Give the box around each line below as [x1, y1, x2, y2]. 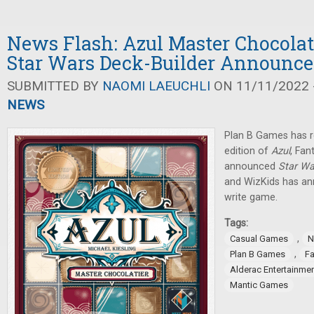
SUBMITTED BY [7, 78, 102, 94]
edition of [224, 145, 271, 157]
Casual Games [230, 233, 288, 244]
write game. [224, 191, 278, 203]
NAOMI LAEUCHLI [102, 78, 210, 94]
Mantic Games [230, 280, 288, 290]
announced [224, 161, 278, 172]
